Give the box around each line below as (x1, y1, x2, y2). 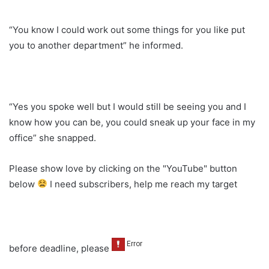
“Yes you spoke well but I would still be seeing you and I (9, 100, 246, 112)
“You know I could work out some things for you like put (9, 23, 245, 35)
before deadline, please (9, 242, 112, 254)
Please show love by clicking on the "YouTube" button (9, 162, 237, 174)
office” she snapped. (9, 131, 96, 144)
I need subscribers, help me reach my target (47, 178, 238, 190)
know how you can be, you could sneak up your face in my (9, 116, 255, 128)
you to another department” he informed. (9, 39, 183, 51)
